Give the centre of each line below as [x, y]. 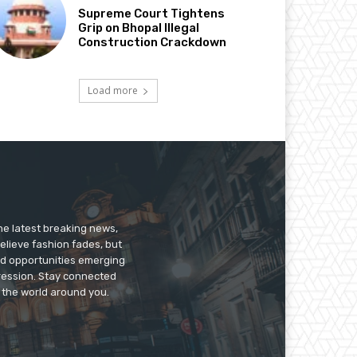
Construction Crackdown [153, 42]
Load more [112, 90]
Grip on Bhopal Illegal [139, 27]
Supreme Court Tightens [152, 13]
